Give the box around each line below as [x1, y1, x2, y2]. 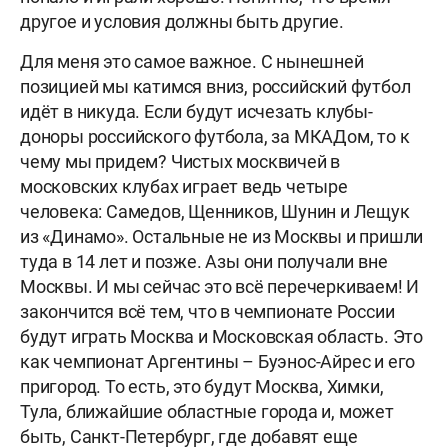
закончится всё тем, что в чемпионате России [20, 300, 395, 322]
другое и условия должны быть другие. [20, 10, 344, 32]
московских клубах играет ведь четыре [20, 175, 348, 197]
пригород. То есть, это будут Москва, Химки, [20, 375, 384, 397]
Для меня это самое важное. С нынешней [20, 50, 364, 72]
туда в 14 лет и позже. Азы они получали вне [20, 250, 388, 272]
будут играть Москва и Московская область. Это [20, 325, 423, 347]
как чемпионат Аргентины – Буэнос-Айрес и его [20, 350, 416, 372]
